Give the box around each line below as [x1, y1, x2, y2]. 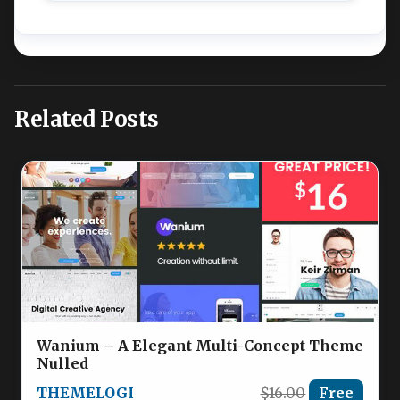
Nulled [37, 354, 88, 373]
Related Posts [14, 105, 159, 134]
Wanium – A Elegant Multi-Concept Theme [37, 337, 363, 355]
